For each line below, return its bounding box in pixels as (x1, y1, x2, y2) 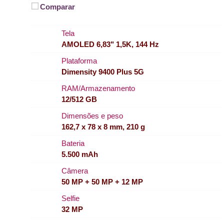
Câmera (61, 166, 88, 175)
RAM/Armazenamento (61, 83, 135, 92)
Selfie (61, 193, 79, 202)
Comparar (40, 2, 75, 11)
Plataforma (61, 56, 97, 65)
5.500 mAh (61, 149, 98, 158)
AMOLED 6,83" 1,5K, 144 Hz (61, 39, 159, 48)
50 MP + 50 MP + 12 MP (61, 177, 143, 186)
